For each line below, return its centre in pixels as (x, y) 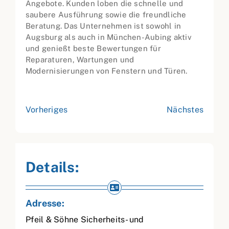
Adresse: (45, 203)
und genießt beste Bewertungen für (93, 49)
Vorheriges (47, 110)
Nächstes (185, 110)
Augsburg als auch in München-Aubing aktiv (109, 37)
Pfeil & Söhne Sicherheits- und (85, 220)
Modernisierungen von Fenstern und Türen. (107, 71)
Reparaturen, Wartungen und (80, 60)
